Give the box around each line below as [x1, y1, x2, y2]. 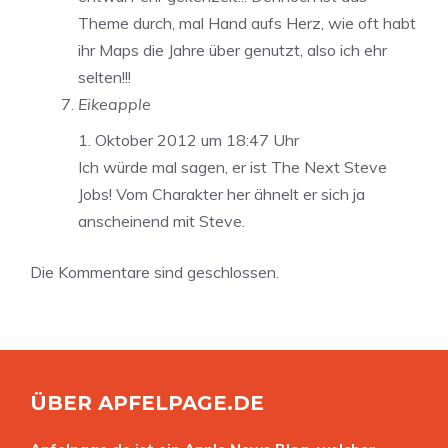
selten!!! [78, 66, 131, 87]
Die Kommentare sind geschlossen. [30, 261, 279, 282]
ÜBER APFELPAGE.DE [30, 390, 264, 415]
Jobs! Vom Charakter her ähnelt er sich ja [78, 183, 365, 204]
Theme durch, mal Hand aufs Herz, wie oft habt [78, 12, 416, 33]
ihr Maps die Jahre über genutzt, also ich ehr [78, 39, 387, 60]
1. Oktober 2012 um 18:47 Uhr [78, 129, 299, 150]
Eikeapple [78, 93, 151, 114]
